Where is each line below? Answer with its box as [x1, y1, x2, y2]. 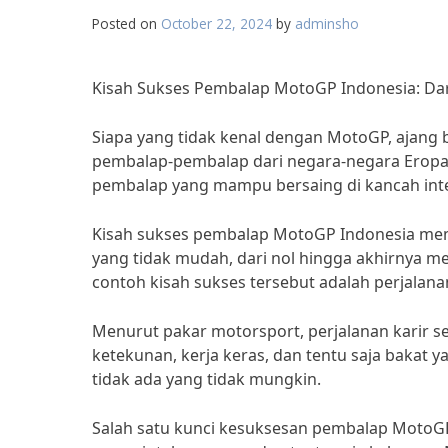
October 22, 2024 [161, 14, 272, 33]
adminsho [295, 14, 359, 33]
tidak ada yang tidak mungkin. [92, 368, 321, 390]
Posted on [92, 14, 161, 33]
